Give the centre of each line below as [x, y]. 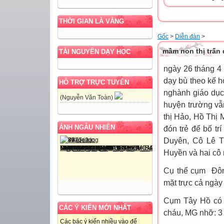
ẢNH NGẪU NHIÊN [87, 127]
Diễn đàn [187, 36]
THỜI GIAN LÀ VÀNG [91, 21]
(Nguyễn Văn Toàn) [87, 98]
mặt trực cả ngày [193, 182]
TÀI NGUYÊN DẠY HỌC [95, 52]
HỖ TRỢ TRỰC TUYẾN [94, 82]
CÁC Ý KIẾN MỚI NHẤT [95, 208]
